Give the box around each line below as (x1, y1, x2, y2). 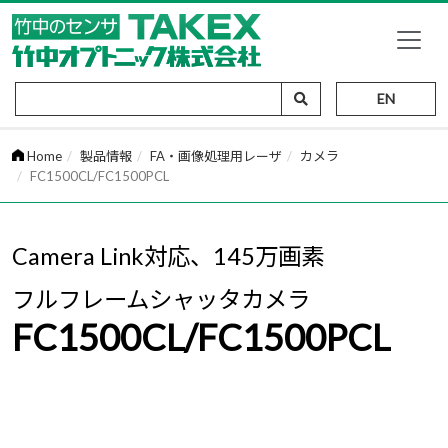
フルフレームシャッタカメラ (12, 285, 310, 313)
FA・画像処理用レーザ (150, 148, 282, 164)
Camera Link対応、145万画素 (12, 242, 324, 270)
